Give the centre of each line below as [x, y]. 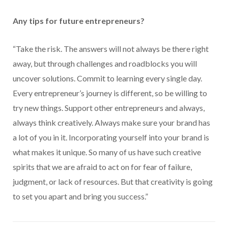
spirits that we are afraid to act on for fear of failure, [102, 167]
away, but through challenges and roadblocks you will [105, 64]
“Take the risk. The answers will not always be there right [111, 49]
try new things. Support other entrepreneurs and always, [109, 108]
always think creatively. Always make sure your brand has [111, 123]
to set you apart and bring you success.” [80, 196]
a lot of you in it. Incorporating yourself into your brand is [111, 137]
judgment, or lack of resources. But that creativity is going [113, 182]
